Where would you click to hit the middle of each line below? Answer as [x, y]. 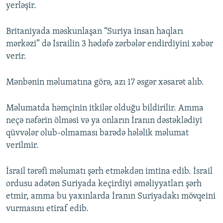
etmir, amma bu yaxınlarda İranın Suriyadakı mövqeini [111, 197]
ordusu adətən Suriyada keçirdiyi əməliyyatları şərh [104, 184]
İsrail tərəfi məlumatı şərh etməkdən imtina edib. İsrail [109, 172]
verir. [16, 57]
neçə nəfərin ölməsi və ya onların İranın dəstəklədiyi [104, 121]
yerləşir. [21, 6]
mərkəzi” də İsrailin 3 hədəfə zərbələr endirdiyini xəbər [110, 44]
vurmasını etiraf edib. [47, 209]
